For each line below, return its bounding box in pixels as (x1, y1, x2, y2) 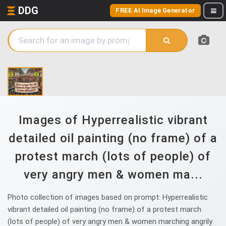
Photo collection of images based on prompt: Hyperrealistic (8, 193, 208, 202)
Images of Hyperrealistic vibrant (18, 113, 208, 127)
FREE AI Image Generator (116, 7, 195, 14)
